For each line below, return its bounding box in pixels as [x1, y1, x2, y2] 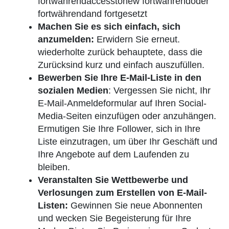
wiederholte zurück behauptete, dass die [38, 47, 202, 58]
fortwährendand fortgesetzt [38, 9, 147, 19]
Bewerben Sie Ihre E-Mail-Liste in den [38, 73, 201, 83]
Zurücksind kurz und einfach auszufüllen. [38, 60, 204, 71]
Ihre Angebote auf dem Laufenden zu [38, 149, 189, 160]
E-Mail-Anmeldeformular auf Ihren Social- [38, 98, 207, 109]
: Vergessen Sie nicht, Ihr [108, 85, 211, 96]
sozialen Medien [38, 85, 108, 96]
